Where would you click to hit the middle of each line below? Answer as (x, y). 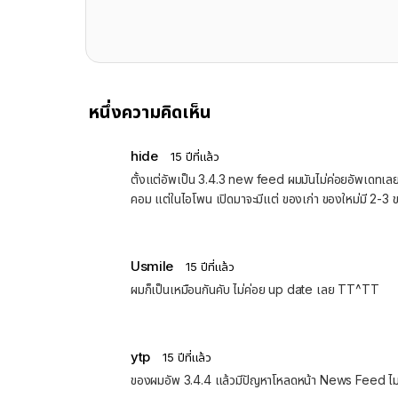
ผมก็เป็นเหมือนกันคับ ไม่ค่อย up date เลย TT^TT (255, 290)
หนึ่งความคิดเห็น (150, 112)
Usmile (152, 266)
